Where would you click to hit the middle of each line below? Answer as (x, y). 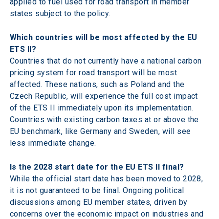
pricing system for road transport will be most (95, 72)
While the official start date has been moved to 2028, (108, 178)
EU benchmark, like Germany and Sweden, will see (102, 131)
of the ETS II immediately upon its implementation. (103, 108)
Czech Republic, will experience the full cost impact (105, 96)
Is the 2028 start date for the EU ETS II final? (98, 167)
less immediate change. (53, 143)
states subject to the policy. (60, 13)
